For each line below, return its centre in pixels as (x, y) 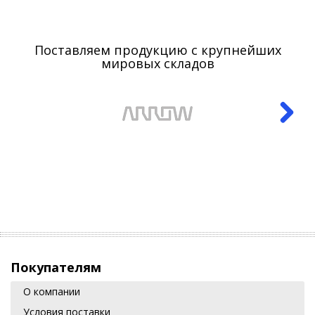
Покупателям (56, 267)
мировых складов (157, 63)
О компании (52, 291)
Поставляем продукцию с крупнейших (157, 50)
